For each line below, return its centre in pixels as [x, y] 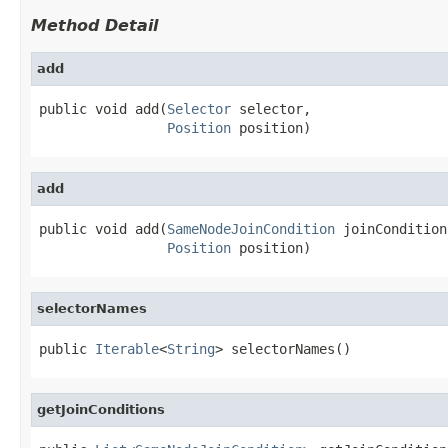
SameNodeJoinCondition [251, 228]
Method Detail [94, 25]
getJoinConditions [101, 409]
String [191, 348]
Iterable [127, 348]
